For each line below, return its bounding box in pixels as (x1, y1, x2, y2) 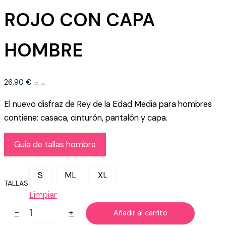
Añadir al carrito (113, 208, 167, 218)
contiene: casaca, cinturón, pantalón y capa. (4, 112, 167, 123)
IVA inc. (34, 81, 46, 86)
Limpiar (29, 190, 57, 201)
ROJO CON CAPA (4, 8, 155, 32)
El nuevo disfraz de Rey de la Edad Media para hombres (4, 98, 212, 109)
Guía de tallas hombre (14, 139, 96, 150)
